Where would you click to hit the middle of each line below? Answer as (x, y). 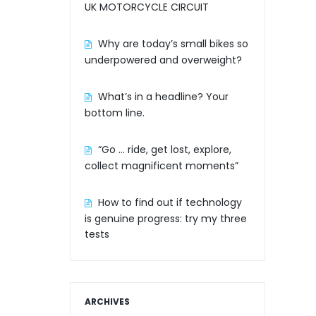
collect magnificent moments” (161, 166)
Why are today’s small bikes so (173, 44)
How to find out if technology (170, 203)
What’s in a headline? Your (163, 97)
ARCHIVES (107, 302)
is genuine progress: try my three (165, 219)
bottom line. (114, 113)
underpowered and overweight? (163, 60)
